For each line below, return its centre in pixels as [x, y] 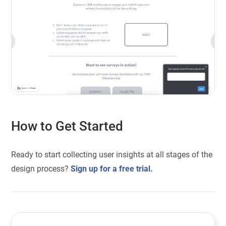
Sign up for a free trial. [112, 168]
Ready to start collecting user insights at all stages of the [112, 154]
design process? [41, 168]
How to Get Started [69, 126]
